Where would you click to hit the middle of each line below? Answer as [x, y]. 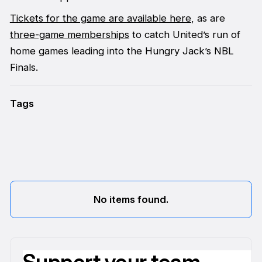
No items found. [131, 199]
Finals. [27, 67]
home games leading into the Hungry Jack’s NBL [122, 51]
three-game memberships [69, 34]
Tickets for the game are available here [100, 18]
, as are [208, 18]
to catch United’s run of [185, 34]
